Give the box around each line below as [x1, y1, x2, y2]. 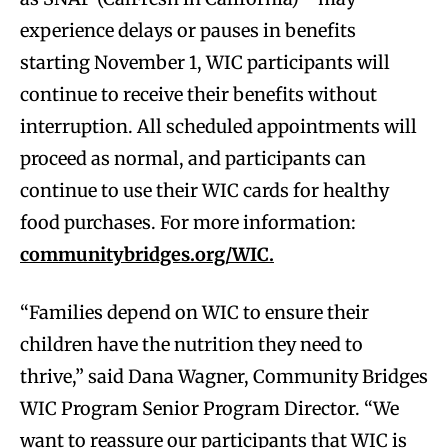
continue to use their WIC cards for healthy [20, 179, 389, 203]
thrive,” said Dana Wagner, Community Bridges [20, 365, 428, 389]
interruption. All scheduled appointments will [20, 115, 417, 139]
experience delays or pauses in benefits [20, 19, 356, 43]
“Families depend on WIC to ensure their [20, 301, 369, 325]
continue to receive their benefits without [20, 83, 377, 107]
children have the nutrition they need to [20, 333, 363, 357]
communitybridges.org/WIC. [20, 243, 274, 267]
